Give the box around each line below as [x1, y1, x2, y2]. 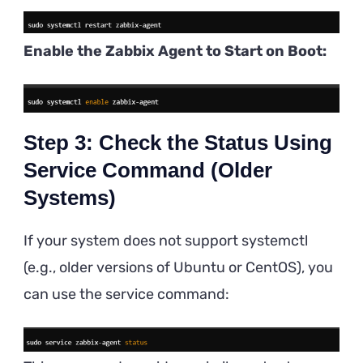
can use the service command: [23, 284, 229, 303]
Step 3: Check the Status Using [23, 130, 332, 155]
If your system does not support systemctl [23, 231, 308, 250]
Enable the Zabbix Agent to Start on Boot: [23, 41, 327, 60]
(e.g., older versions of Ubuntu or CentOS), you [23, 258, 333, 276]
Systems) [23, 185, 116, 210]
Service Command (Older [23, 157, 272, 182]
